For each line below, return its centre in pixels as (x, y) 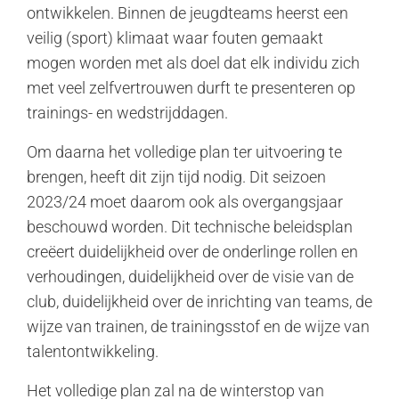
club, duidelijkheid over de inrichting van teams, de (199, 301)
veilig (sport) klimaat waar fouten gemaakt (175, 38)
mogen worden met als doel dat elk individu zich (193, 63)
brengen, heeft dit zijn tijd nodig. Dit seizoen (176, 177)
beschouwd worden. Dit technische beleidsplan (190, 227)
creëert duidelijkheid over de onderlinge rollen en (192, 252)
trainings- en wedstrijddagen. (127, 113)
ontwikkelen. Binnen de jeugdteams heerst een (187, 13)
